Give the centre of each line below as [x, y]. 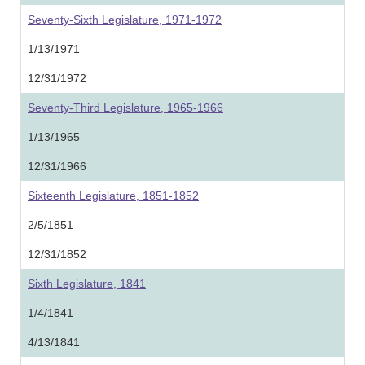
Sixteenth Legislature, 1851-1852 [113, 196]
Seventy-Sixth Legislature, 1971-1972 [125, 20]
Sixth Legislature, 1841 [87, 284]
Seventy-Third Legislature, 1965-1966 [125, 108]
